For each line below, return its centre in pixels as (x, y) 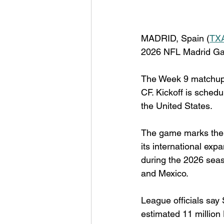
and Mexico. (165, 173)
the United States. (177, 105)
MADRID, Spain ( (175, 38)
